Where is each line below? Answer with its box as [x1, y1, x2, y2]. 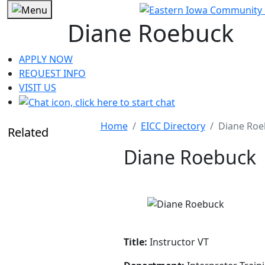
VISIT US [19, 80, 56, 94]
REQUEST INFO [19, 66, 86, 80]
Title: [124, 235, 147, 249]
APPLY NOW [19, 52, 73, 66]
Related [8, 124, 49, 141]
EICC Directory [140, 119, 205, 133]
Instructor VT [147, 235, 209, 249]
